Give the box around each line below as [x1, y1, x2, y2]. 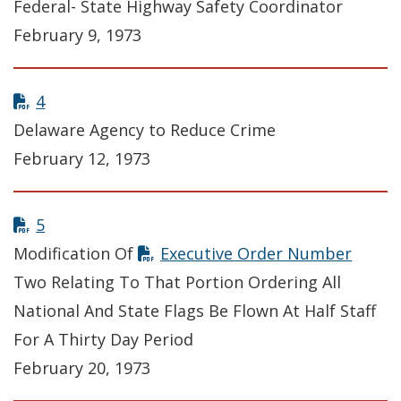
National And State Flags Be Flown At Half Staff [13, 300, 376, 322]
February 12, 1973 [13, 148, 150, 170]
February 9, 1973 [13, 24, 141, 47]
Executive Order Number [160, 243, 353, 265]
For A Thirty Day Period [13, 328, 193, 351]
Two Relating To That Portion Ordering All [13, 271, 341, 294]
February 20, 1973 [13, 357, 150, 380]
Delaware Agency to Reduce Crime [13, 119, 276, 141]
